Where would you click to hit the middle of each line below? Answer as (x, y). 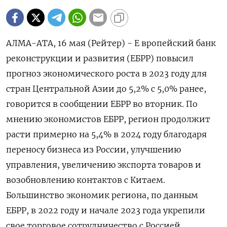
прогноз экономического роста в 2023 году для (106, 74)
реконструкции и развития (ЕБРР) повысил (100, 59)
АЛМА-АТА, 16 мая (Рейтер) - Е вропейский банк (111, 43)
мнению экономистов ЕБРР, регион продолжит (108, 119)
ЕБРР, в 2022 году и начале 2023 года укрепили (106, 211)
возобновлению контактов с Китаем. (86, 180)
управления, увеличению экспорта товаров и (104, 165)
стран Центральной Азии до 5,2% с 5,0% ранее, (106, 89)
